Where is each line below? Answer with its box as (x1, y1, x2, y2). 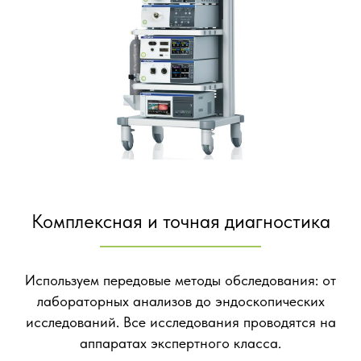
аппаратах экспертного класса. (80, 334, 281, 352)
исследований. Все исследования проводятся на (25, 313, 336, 331)
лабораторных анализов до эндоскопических (36, 293, 325, 310)
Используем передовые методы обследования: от (25, 272, 336, 289)
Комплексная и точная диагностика (31, 210, 330, 234)
